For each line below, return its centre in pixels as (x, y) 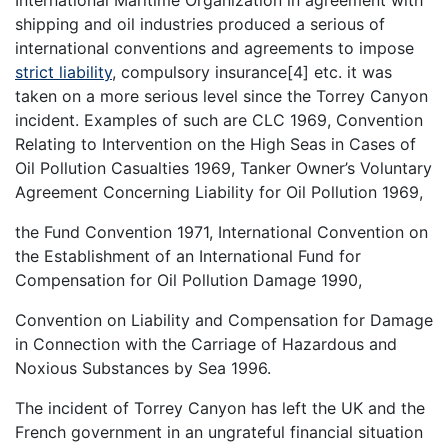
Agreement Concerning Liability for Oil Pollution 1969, (219, 191)
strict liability (63, 71)
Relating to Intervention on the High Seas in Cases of (215, 143)
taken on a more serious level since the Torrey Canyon (221, 95)
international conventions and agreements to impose (214, 47)
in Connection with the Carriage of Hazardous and (206, 343)
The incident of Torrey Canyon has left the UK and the (220, 407)
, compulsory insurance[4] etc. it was (252, 71)
